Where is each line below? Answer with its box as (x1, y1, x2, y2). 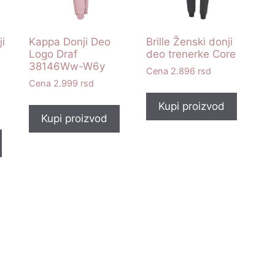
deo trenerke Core (145, 47, 236, 60)
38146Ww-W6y (28, 60, 105, 72)
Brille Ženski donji (145, 35, 233, 48)
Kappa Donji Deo (28, 35, 110, 48)
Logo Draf (28, 47, 77, 60)
